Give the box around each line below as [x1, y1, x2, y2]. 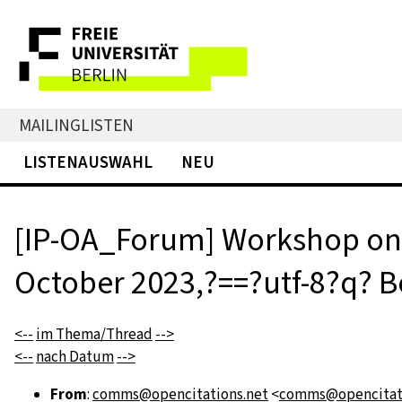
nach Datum [36, 346, 114, 368]
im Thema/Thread [36, 324, 153, 345]
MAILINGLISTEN [19, 114, 134, 137]
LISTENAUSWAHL [23, 151, 153, 173]
